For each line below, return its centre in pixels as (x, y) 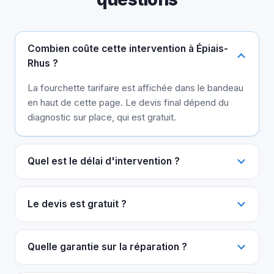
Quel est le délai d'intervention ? (104, 161)
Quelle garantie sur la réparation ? (107, 246)
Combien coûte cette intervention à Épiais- (128, 48)
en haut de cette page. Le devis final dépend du (128, 102)
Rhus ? (43, 63)
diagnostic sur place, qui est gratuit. (102, 117)
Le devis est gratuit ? (77, 204)
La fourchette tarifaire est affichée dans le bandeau (135, 87)
